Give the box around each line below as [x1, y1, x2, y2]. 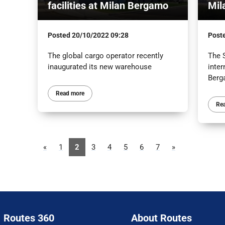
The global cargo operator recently [47, 51, 163, 60]
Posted [47, 31, 72, 39]
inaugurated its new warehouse [47, 62, 152, 71]
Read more [55, 89, 84, 97]
